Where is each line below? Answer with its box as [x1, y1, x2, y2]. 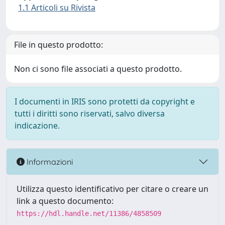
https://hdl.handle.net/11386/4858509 [17, 209, 161, 217]
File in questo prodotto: [14, 39, 103, 50]
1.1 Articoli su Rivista [18, 2, 95, 13]
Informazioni [25, 156, 73, 167]
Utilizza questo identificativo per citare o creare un [17, 183, 208, 194]
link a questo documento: [17, 195, 114, 206]
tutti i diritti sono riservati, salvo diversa [15, 108, 165, 119]
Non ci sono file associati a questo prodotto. [14, 63, 182, 74]
